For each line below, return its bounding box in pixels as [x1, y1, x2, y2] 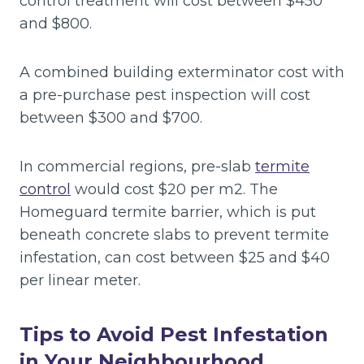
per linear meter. [19, 271, 141, 289]
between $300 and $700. [19, 108, 202, 127]
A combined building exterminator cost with [19, 63, 344, 81]
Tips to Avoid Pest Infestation [19, 322, 328, 346]
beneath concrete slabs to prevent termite [19, 225, 329, 244]
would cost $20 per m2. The [71, 180, 278, 198]
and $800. [19, 14, 92, 32]
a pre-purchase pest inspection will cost [19, 85, 310, 104]
